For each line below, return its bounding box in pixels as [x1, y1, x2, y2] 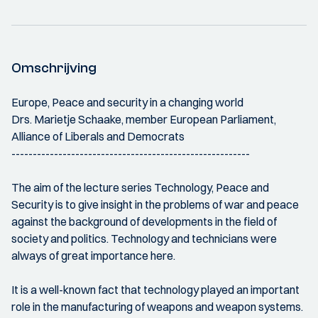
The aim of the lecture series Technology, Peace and [11, 180, 269, 194]
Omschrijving [11, 60, 97, 76]
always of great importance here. [11, 248, 175, 263]
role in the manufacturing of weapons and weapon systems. [11, 300, 303, 314]
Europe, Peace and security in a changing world [11, 95, 243, 109]
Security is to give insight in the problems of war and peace [11, 197, 299, 212]
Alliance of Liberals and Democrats [11, 129, 185, 143]
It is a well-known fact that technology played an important [11, 283, 300, 297]
